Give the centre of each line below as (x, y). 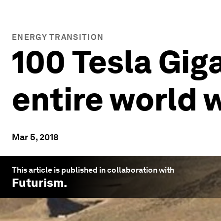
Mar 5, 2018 (35, 137)
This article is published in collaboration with (93, 170)
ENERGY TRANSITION (58, 37)
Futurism (38, 183)
